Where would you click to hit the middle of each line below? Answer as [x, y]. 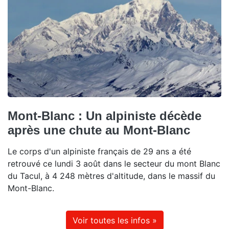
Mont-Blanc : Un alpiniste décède [105, 116]
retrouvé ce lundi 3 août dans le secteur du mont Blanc [114, 164]
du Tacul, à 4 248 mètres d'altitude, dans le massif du [111, 176]
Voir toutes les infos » [114, 221]
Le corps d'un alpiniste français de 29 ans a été [99, 152]
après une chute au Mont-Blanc [99, 130]
